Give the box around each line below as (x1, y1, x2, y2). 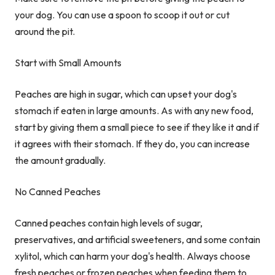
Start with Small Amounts (15, 56, 122, 69)
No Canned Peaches (15, 185, 101, 198)
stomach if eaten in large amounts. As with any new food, (15, 104, 254, 117)
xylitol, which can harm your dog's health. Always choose (15, 250, 250, 263)
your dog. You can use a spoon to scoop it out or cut (15, 9, 230, 21)
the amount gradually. (15, 154, 106, 167)
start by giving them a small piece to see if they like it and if (15, 121, 259, 134)
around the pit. (15, 25, 75, 38)
